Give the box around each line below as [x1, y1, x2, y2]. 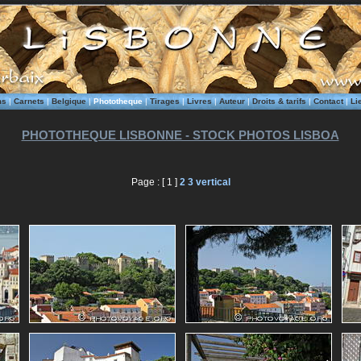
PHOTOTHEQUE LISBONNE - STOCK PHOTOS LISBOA [21, 128, 339, 142]
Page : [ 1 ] [131, 176, 180, 188]
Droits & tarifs [251, 97, 306, 106]
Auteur [218, 97, 245, 106]
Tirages [149, 97, 180, 106]
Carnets [13, 97, 44, 106]
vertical [195, 176, 230, 188]
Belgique [51, 97, 86, 106]
